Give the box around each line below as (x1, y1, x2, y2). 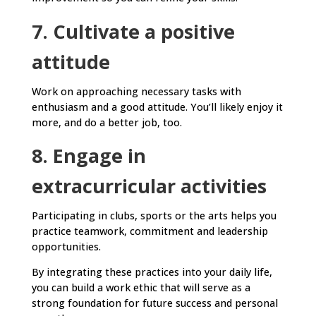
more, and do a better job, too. (31, 115, 182, 129)
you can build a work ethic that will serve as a (31, 281, 250, 295)
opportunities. (31, 240, 101, 254)
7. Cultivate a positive (31, 18, 235, 44)
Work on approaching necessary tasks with (31, 84, 241, 98)
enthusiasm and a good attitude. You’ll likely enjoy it (31, 99, 283, 114)
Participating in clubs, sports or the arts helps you (31, 209, 276, 223)
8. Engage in (31, 142, 146, 169)
